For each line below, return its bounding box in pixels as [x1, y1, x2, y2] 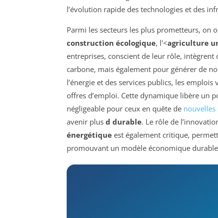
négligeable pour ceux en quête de [67, 104, 183, 114]
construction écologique [67, 38, 156, 48]
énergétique [67, 130, 112, 140]
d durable [106, 117, 142, 127]
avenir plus [67, 117, 106, 127]
